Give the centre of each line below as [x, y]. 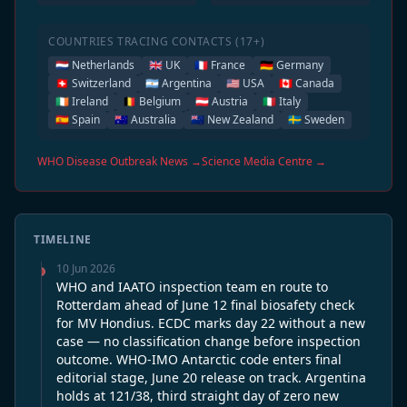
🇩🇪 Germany [292, 65]
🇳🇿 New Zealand [232, 119]
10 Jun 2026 [86, 268]
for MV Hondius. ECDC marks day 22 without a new [211, 323]
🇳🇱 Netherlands [95, 65]
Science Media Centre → [264, 161]
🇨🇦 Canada [307, 83]
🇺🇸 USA [245, 83]
